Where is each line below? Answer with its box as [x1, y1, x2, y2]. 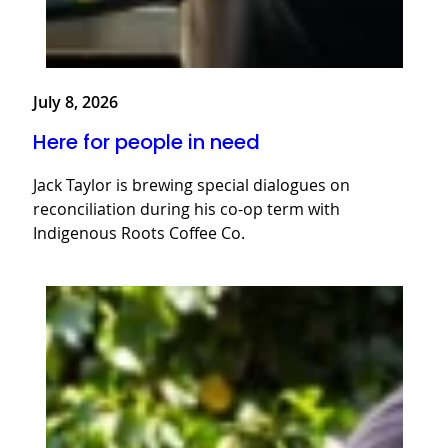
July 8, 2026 [33, 91, 118, 114]
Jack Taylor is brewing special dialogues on [33, 173, 350, 196]
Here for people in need [33, 127, 260, 156]
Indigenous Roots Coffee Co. [33, 221, 245, 244]
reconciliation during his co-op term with [33, 197, 340, 220]
